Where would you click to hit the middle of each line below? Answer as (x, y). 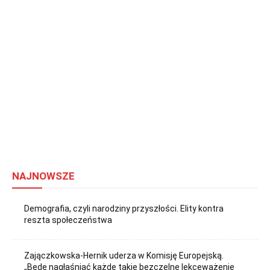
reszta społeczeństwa (68, 220)
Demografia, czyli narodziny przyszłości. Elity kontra (124, 209)
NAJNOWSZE (43, 176)
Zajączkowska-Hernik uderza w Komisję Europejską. (124, 255)
